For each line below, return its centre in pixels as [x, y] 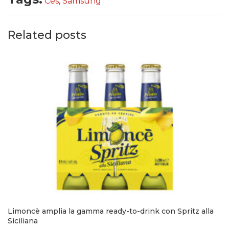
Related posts [47, 35]
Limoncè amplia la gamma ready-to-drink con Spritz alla [111, 211]
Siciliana [23, 221]
